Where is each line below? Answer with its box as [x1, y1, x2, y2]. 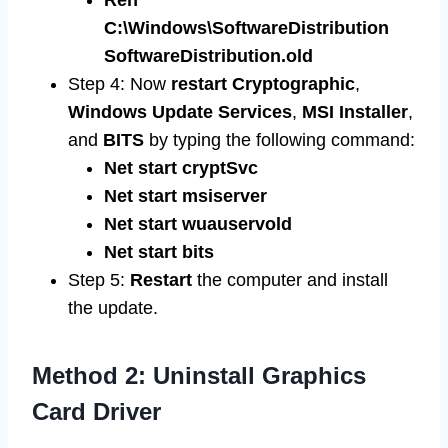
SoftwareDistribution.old [104, 46, 313, 67]
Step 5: [68, 270, 130, 291]
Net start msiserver [104, 186, 267, 207]
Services [218, 102, 292, 123]
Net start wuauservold [104, 214, 292, 235]
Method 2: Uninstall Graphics [32, 362, 366, 390]
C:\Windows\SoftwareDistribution [104, 18, 389, 39]
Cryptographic [232, 74, 355, 95]
